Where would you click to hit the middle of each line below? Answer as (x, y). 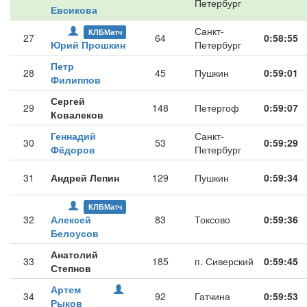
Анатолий (74, 254)
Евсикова (74, 10)
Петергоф (217, 108)
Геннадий (73, 136)
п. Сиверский (224, 261)
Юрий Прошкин (88, 45)
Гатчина (212, 296)
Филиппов (76, 79)
